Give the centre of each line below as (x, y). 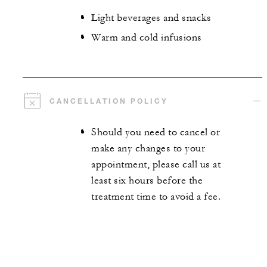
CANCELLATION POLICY (109, 101)
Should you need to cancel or (156, 133)
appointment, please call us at (156, 165)
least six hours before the (147, 181)
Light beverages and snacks (151, 18)
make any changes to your (148, 149)
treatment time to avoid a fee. (156, 197)
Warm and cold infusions (147, 37)
